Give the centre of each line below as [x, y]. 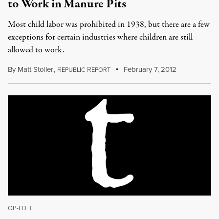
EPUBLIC [73, 70]
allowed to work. [36, 50]
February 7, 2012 [149, 69]
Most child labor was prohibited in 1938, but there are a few [109, 25]
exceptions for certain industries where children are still [100, 37]
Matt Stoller [35, 69]
